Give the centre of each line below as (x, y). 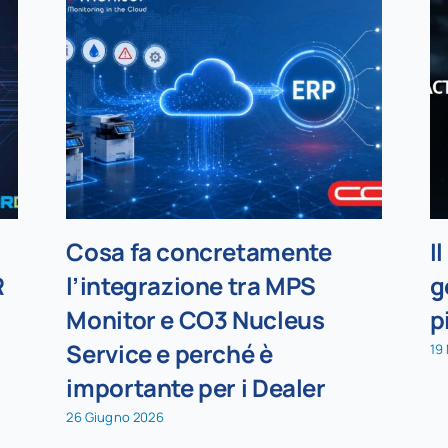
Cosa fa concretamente (199, 251)
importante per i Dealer (196, 387)
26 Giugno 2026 (115, 417)
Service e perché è (169, 353)
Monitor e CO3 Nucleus (195, 319)
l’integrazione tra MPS (191, 285)
